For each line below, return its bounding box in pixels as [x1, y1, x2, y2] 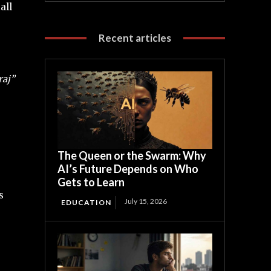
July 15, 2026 [125, 197, 168, 206]
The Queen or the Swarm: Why [57, 149, 207, 163]
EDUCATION [61, 198, 112, 207]
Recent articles [99, 31, 172, 45]
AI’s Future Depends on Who [57, 162, 199, 176]
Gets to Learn [57, 175, 125, 189]
